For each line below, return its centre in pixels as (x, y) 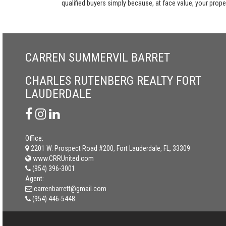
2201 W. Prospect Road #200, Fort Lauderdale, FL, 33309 (110, 148)
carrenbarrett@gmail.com (70, 189)
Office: (34, 138)
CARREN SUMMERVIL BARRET (98, 58)
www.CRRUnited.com (63, 158)
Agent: (35, 179)
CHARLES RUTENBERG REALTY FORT (113, 81)
